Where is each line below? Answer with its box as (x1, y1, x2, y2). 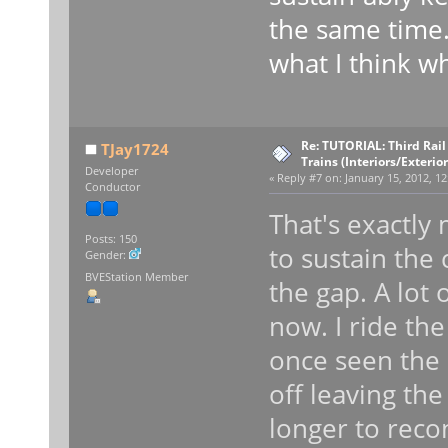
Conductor (84, 179, 140, 194)
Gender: (84, 248, 129, 263)
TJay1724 (101, 139, 170, 159)
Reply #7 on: (276, 171, 342, 186)
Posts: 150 (84, 232, 137, 247)
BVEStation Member (84, 269, 188, 284)
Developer (84, 163, 138, 178)
